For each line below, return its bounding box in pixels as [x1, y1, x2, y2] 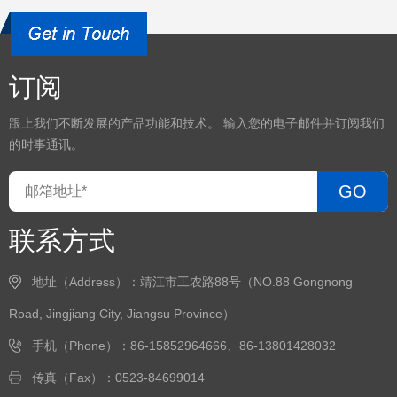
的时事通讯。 [9, 137, 83, 152]
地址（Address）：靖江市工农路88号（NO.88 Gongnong [32, 275, 353, 289]
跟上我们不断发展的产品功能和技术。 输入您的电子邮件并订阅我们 [9, 116, 385, 130]
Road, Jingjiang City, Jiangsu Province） [9, 307, 235, 321]
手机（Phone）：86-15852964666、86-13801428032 [32, 339, 336, 353]
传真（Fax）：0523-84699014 [32, 370, 205, 385]
